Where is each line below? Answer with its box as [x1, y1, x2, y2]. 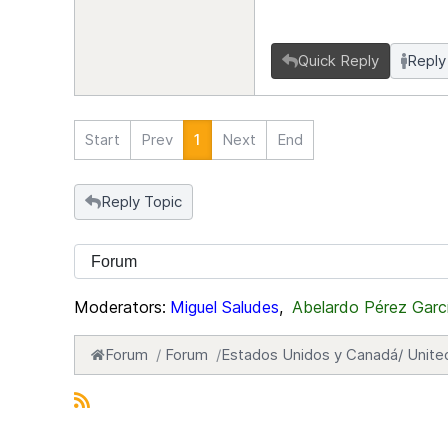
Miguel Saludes [170, 297, 279, 317]
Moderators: [74, 297, 166, 317]
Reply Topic [101, 192, 182, 211]
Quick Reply [298, 51, 379, 70]
